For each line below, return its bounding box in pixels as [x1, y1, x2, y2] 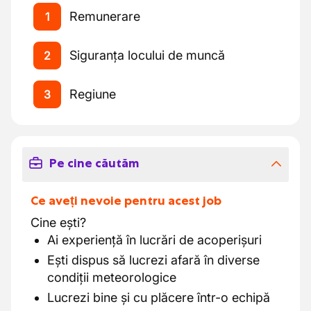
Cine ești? [31, 215, 86, 230]
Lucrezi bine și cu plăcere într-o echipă [47, 290, 270, 305]
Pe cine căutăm [49, 155, 139, 171]
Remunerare [69, 9, 140, 24]
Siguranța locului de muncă [69, 48, 225, 62]
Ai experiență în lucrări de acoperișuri [47, 233, 262, 247]
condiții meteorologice [47, 270, 176, 285]
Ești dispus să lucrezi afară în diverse [47, 253, 260, 267]
